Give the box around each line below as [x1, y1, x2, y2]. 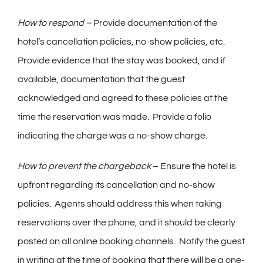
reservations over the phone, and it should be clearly [18, 218, 235, 228]
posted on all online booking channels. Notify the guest [18, 237, 245, 247]
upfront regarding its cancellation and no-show [18, 180, 215, 190]
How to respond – [18, 18, 93, 28]
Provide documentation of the [93, 18, 217, 28]
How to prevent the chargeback [18, 161, 151, 171]
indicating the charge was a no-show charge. [18, 131, 207, 141]
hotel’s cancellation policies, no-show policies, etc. [18, 37, 227, 47]
